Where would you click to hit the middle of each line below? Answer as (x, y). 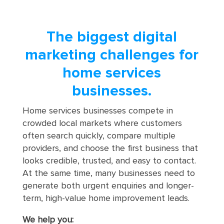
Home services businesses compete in (97, 111)
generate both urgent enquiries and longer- (108, 186)
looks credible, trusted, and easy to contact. (109, 161)
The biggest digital (112, 37)
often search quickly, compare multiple (99, 136)
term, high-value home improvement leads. (106, 198)
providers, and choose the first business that (110, 148)
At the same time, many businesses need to (108, 173)
